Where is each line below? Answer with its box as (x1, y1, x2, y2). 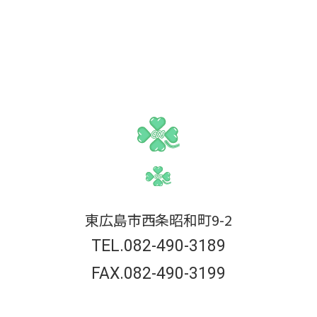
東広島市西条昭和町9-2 (84, 209, 233, 230)
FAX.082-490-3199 (91, 264, 226, 283)
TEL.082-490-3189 (91, 236, 226, 255)
